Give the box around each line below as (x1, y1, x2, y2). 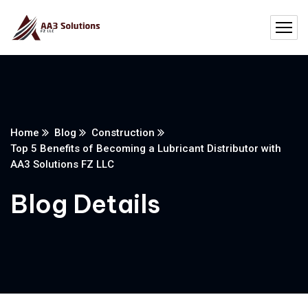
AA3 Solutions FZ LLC (10, 158, 114, 170)
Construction (91, 126, 155, 139)
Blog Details (10, 188, 160, 220)
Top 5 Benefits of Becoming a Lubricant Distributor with (10, 142, 281, 155)
